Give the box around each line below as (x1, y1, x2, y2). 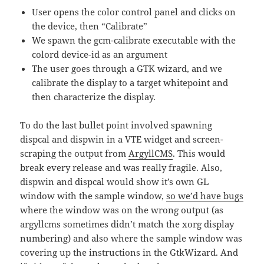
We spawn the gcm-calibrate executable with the (32, 34, 236, 47)
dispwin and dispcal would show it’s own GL (20, 176, 209, 188)
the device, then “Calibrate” (32, 20, 148, 32)
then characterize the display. (32, 91, 156, 103)
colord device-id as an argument (32, 48, 168, 61)
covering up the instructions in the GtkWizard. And (20, 246, 239, 259)
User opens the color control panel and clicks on (32, 6, 236, 18)
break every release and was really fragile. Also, (20, 161, 223, 174)
